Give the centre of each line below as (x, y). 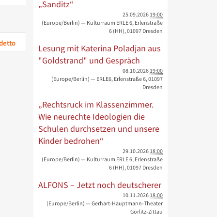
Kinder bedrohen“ (71, 141)
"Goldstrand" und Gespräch (89, 60)
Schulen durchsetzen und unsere (99, 129)
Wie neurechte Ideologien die (91, 116)
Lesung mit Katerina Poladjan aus (99, 48)
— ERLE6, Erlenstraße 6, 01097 (127, 79)
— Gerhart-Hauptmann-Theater (124, 203)
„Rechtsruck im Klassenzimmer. (96, 104)
